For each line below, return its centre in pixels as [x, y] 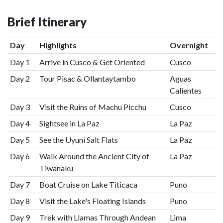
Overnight [189, 45]
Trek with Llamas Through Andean [97, 217]
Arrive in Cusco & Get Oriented [92, 62]
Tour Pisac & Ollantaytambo [87, 78]
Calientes [185, 90]
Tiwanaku [57, 168]
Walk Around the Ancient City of [94, 156]
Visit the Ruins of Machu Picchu [93, 107]
